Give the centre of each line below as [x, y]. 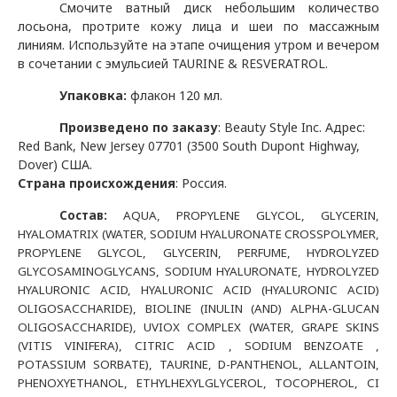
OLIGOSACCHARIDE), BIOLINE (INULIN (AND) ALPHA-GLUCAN [198, 308]
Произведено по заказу [139, 127]
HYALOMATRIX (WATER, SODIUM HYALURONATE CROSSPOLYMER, [198, 234]
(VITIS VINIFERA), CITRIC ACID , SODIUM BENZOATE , [198, 346]
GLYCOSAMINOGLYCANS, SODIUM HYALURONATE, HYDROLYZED [198, 271]
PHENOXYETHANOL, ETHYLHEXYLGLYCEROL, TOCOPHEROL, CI [198, 383]
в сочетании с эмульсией [95, 63]
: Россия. [201, 183]
